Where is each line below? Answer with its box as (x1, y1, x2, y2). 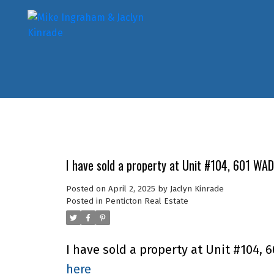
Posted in (65, 196, 103, 206)
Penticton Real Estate (105, 196, 188, 206)
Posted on (65, 183, 108, 194)
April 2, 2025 (108, 183, 155, 194)
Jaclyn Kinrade (169, 183, 224, 194)
